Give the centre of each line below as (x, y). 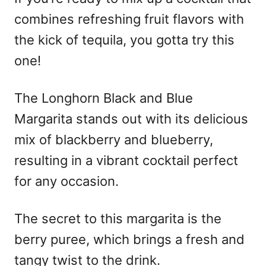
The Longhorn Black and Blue (104, 98)
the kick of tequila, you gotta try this (124, 39)
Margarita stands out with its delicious (131, 118)
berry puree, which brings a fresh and (129, 239)
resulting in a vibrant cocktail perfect (126, 160)
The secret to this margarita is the (118, 218)
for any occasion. (66, 181)
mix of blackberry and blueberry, (114, 139)
